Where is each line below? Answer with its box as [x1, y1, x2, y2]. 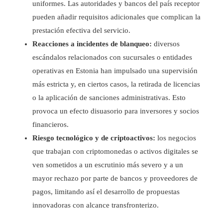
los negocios [155, 133, 196, 142]
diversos [152, 39, 180, 48]
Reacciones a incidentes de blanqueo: [32, 39, 152, 48]
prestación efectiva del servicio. [32, 26, 130, 34]
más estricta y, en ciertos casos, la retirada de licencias [32, 80, 200, 88]
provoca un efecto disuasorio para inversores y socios [32, 107, 199, 115]
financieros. [32, 120, 69, 128]
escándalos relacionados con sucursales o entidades [32, 53, 192, 61]
